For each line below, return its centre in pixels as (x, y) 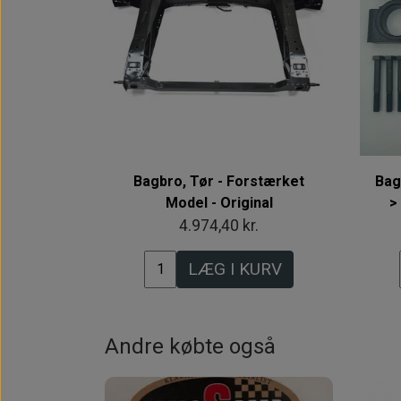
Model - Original (219, 202)
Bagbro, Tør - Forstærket (219, 181)
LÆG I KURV (235, 269)
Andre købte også (190, 346)
